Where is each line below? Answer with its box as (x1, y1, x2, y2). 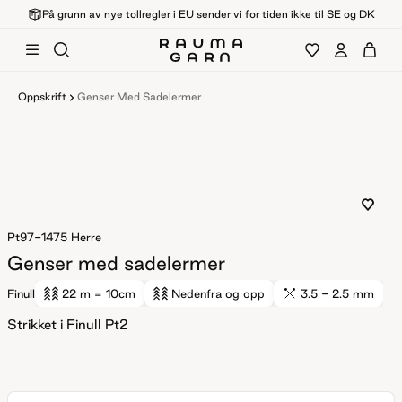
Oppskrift (18, 91, 66, 102)
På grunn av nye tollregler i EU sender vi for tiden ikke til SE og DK (41, 7, 375, 20)
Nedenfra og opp (171, 286, 265, 300)
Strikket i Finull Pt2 (7, 316, 128, 332)
